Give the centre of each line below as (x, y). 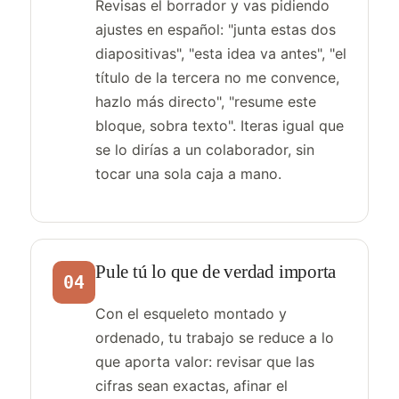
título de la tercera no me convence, (217, 77)
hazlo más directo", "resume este (206, 102)
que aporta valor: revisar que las (205, 362)
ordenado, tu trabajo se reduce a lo (215, 338)
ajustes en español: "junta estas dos (216, 29)
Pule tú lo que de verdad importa (216, 272)
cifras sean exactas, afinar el (191, 386)
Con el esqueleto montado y (191, 313)
